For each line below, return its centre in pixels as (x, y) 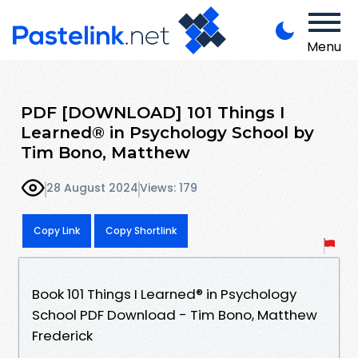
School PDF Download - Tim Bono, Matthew (175, 314)
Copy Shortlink (141, 230)
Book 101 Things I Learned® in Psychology (164, 294)
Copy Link (57, 230)
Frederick (62, 335)
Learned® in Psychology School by (167, 132)
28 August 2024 (92, 188)
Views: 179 (169, 188)
